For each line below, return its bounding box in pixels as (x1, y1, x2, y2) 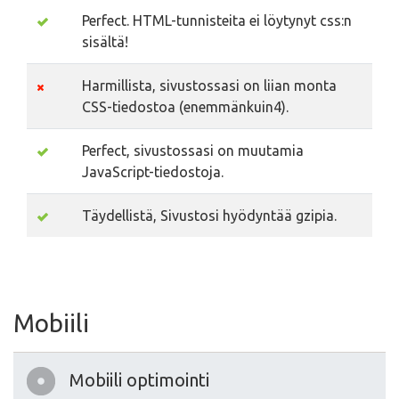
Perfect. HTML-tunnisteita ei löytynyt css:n (82, 12, 352, 29)
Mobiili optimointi (69, 370, 209, 391)
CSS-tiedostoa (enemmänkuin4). (82, 99, 289, 116)
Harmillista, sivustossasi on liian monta (82, 77, 337, 94)
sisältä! (82, 34, 128, 51)
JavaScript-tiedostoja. (82, 164, 224, 181)
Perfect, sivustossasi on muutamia (82, 142, 304, 159)
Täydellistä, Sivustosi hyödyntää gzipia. (82, 208, 337, 224)
